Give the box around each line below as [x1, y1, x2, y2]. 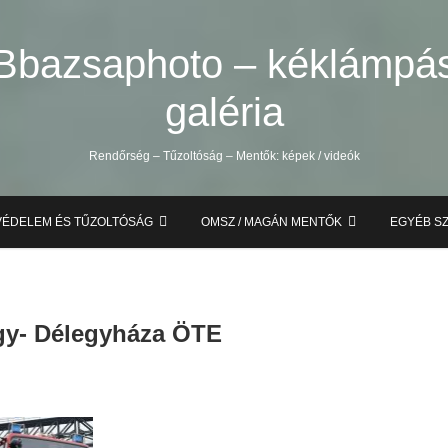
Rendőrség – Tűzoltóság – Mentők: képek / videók [88, 149, 360, 163]
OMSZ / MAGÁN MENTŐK [200, 215, 342, 229]
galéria [164, 90, 284, 134]
